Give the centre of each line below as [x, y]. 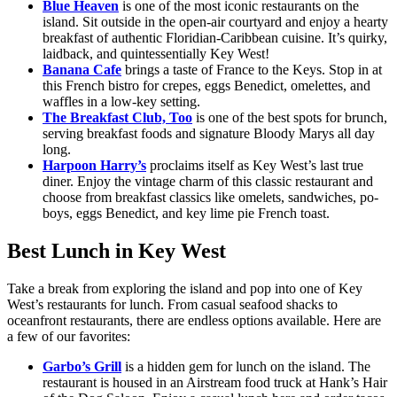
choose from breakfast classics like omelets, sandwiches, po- [210, 198]
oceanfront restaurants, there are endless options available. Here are [194, 321]
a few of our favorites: [69, 337]
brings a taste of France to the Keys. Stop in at [253, 70]
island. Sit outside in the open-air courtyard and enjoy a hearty [215, 22]
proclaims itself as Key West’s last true [255, 166]
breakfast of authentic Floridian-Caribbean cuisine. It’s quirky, [215, 38]
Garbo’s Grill [82, 367]
